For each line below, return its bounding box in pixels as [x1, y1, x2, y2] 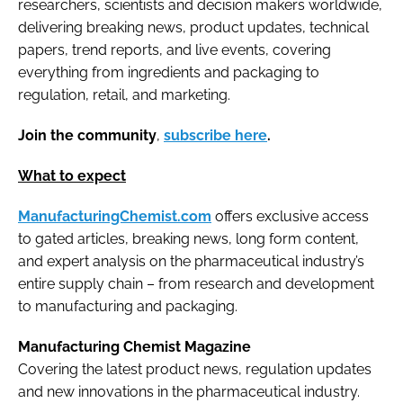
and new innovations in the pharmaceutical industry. [18, 382, 360, 400]
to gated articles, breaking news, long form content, [18, 229, 359, 247]
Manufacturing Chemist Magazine [18, 337, 251, 355]
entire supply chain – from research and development [18, 274, 374, 292]
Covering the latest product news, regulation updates [18, 360, 372, 378]
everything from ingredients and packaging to [18, 63, 319, 81]
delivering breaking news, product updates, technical [18, 18, 369, 36]
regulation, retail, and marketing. [18, 85, 234, 103]
